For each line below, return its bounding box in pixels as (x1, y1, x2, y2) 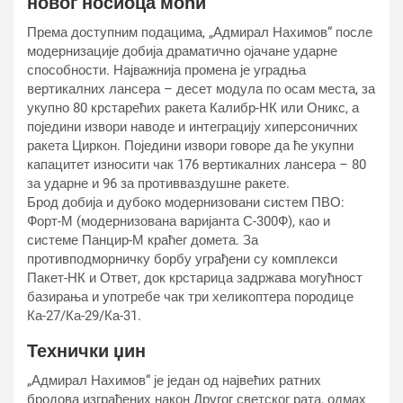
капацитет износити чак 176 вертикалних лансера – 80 (27, 157, 366, 173)
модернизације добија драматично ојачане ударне (27, 43, 337, 59)
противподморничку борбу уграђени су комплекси (27, 251, 337, 267)
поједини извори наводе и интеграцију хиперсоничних (27, 119, 358, 135)
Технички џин (27, 340, 146, 362)
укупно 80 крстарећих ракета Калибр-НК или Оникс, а (27, 100, 359, 116)
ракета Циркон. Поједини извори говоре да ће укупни (27, 138, 354, 154)
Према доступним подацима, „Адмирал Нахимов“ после (27, 24, 372, 40)
